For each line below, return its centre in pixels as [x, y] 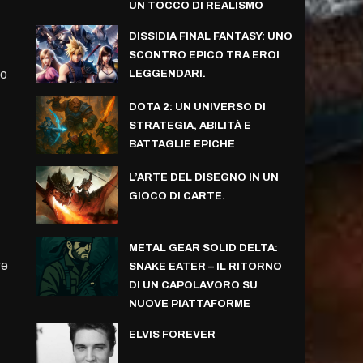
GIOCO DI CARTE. [177, 196]
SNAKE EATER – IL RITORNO [205, 267]
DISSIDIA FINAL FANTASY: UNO [210, 36]
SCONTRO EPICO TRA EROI [204, 55]
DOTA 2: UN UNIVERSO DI [197, 107]
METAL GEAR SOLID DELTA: [203, 248]
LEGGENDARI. [167, 73]
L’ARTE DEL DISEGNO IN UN [203, 178]
